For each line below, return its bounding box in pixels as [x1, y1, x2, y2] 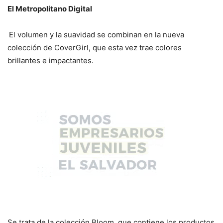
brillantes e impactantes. [7, 56, 94, 66]
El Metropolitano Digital [7, 4, 92, 14]
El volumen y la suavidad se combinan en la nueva [9, 30, 184, 40]
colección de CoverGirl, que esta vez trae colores [7, 43, 182, 53]
